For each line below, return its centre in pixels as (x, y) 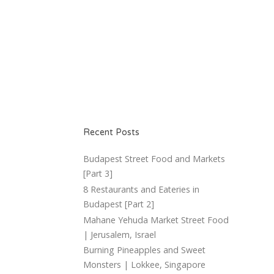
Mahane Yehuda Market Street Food (156, 220)
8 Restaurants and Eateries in (141, 189)
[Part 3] (98, 174)
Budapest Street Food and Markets (154, 159)
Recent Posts (111, 133)
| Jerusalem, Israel (120, 234)
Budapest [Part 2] (119, 204)
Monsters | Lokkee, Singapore (144, 265)
